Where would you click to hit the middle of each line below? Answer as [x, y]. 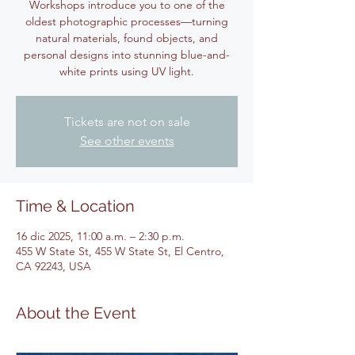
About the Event [76, 313]
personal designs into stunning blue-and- [127, 55]
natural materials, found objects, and [127, 38]
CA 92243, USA [53, 266]
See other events [127, 141]
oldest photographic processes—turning [127, 21]
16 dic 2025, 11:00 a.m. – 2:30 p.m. [100, 236]
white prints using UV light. [127, 71]
